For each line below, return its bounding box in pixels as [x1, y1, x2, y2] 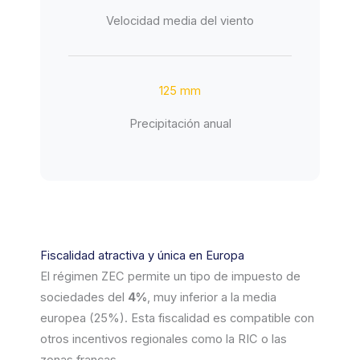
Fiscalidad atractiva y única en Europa [40, 248, 244, 264]
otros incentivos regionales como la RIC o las [40, 332, 287, 347]
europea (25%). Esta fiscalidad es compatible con [40, 311, 314, 326]
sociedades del [40, 290, 128, 305]
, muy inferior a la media [147, 290, 276, 305]
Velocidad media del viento [106, 14, 254, 29]
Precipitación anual [129, 117, 231, 132]
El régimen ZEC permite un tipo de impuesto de [40, 269, 301, 284]
